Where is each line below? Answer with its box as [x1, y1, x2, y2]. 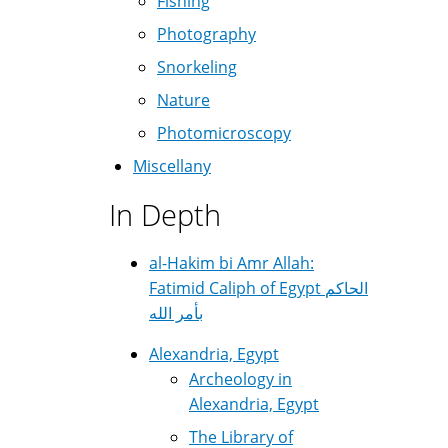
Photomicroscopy [157, 122, 291, 144]
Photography [157, 23, 256, 45]
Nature [157, 89, 210, 111]
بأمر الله [149, 302, 203, 324]
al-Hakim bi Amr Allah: [149, 252, 314, 274]
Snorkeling [157, 56, 237, 78]
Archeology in [189, 368, 292, 390]
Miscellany [133, 155, 211, 177]
